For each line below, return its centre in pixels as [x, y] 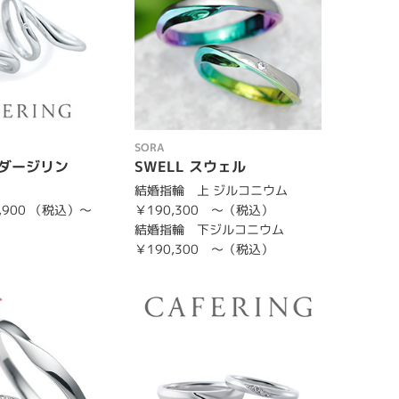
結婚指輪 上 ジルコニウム [211, 190]
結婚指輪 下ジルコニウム [209, 229]
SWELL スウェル [190, 166]
